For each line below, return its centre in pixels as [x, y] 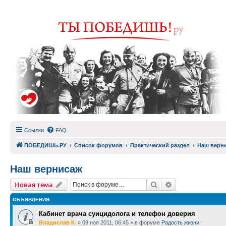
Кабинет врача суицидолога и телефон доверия [117, 214]
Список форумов [98, 145]
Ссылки [34, 130]
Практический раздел [160, 145]
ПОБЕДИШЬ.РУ [45, 145]
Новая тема [34, 185]
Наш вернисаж [46, 169]
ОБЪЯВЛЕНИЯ [31, 200]
